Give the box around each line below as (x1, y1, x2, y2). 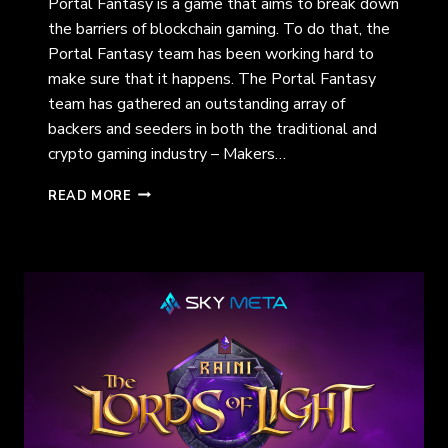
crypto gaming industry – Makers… (48, 142, 286, 165)
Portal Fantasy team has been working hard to (48, 42, 374, 65)
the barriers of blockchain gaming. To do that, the (48, 17, 390, 40)
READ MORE (48, 186, 132, 205)
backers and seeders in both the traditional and (48, 117, 377, 140)
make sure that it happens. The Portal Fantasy (48, 67, 376, 90)
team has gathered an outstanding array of (48, 92, 345, 115)
